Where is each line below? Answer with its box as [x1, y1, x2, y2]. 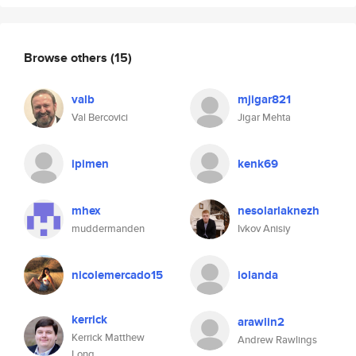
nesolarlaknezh [238, 202, 319, 219]
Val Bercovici [72, 110, 128, 125]
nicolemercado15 [72, 266, 163, 284]
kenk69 [238, 155, 278, 172]
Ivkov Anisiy [238, 221, 290, 236]
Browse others [24, 48, 110, 67]
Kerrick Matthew [72, 330, 145, 345]
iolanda [238, 266, 278, 284]
